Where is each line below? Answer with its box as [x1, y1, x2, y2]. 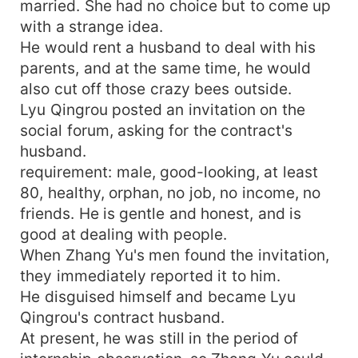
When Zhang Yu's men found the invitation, [20, 245, 329, 265]
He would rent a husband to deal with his [20, 37, 316, 57]
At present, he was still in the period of [20, 328, 299, 348]
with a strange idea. [20, 16, 164, 36]
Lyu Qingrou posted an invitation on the [20, 99, 305, 119]
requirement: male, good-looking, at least [20, 161, 318, 181]
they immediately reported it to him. [20, 265, 281, 285]
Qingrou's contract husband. [20, 307, 225, 327]
